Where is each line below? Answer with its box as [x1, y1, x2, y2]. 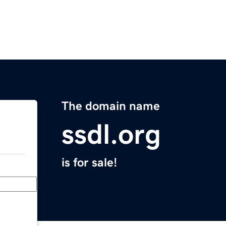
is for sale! [62, 156, 117, 169]
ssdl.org [62, 120, 161, 149]
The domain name [62, 100, 160, 112]
